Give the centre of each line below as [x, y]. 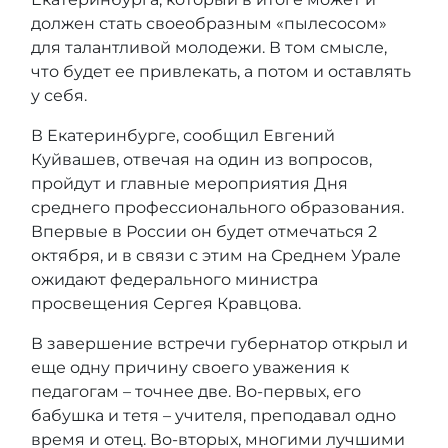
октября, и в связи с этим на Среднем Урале [216, 255]
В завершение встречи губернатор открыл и [219, 343]
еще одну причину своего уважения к [190, 367]
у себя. [59, 95]
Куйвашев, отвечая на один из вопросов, [201, 159]
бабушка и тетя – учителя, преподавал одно [213, 415]
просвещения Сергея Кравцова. [166, 303]
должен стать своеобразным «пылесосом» [209, 23]
